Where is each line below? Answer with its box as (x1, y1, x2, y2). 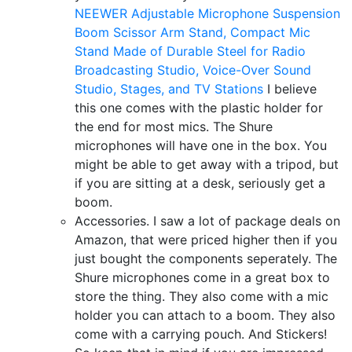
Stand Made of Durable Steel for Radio (75, 43, 306, 59)
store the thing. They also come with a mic (75, 288, 328, 304)
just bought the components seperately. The (75, 251, 337, 266)
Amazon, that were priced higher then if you (75, 232, 337, 247)
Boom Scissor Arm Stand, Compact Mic (75, 24, 310, 40)
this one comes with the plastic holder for (75, 100, 323, 115)
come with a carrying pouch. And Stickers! (75, 326, 327, 342)
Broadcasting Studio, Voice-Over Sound (75, 62, 311, 78)
